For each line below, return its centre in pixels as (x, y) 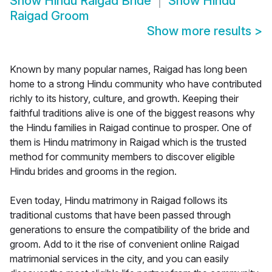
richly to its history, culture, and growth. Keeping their (124, 99)
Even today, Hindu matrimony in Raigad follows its (119, 201)
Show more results (201, 31)
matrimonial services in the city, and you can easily (119, 259)
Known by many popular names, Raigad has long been (128, 70)
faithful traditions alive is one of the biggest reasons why (132, 113)
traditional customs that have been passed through (120, 215)
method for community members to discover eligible (122, 157)
